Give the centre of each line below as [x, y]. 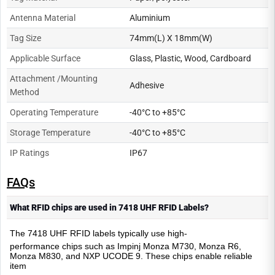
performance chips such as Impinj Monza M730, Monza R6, [126, 246]
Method [25, 92]
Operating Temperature [54, 112]
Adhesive [147, 85]
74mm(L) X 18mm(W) [171, 38]
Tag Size [25, 38]
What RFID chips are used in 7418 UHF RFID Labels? [109, 207]
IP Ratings [29, 153]
